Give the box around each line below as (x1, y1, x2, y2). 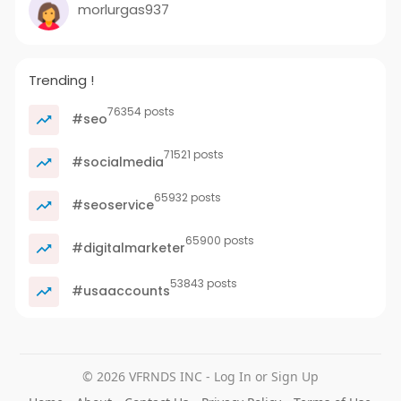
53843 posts (169, 275, 237, 291)
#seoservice (67, 195, 154, 214)
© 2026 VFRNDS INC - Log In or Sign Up (81, 367, 319, 385)
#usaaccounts (67, 281, 170, 300)
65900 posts (184, 232, 254, 248)
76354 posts (107, 103, 175, 119)
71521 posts (163, 146, 224, 162)
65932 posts (153, 189, 221, 205)
